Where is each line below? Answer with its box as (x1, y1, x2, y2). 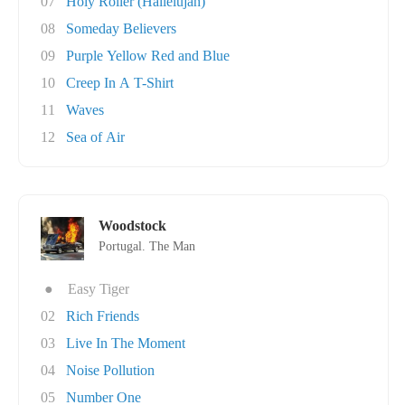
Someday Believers (66, 21, 176, 36)
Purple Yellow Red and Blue (66, 48, 230, 63)
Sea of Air (66, 129, 125, 145)
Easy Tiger (68, 281, 129, 297)
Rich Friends (66, 308, 139, 324)
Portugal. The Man (99, 240, 195, 253)
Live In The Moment (66, 335, 185, 351)
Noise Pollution (66, 363, 155, 378)
